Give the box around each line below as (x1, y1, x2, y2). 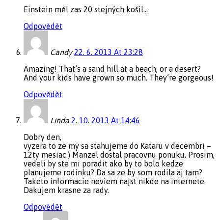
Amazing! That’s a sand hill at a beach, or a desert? (24, 64, 201, 73)
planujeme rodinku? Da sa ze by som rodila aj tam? (24, 167, 202, 177)
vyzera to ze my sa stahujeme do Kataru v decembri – (24, 141, 211, 150)
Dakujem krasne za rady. (24, 185, 109, 194)
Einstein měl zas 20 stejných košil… (24, 4, 148, 14)
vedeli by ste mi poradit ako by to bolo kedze (24, 159, 183, 168)
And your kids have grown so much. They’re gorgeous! (24, 73, 214, 82)
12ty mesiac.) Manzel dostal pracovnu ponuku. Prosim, (24, 150, 215, 159)
